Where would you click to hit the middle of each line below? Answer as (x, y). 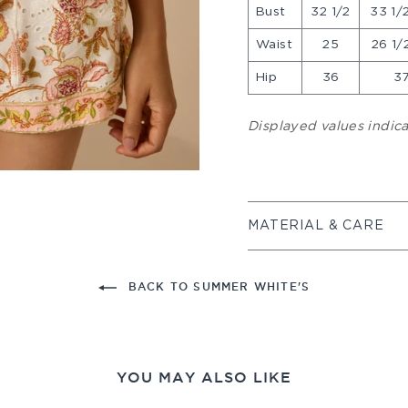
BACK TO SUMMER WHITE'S (217, 287)
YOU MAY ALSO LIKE (204, 377)
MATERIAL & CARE (316, 226)
